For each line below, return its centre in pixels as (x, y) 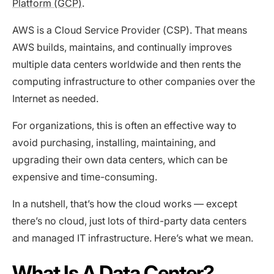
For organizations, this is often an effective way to (124, 125)
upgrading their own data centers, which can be (120, 159)
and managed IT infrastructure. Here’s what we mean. (133, 238)
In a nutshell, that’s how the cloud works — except (125, 203)
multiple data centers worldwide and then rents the (127, 64)
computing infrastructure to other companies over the (134, 81)
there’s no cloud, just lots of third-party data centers (129, 220)
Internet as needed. (55, 98)
